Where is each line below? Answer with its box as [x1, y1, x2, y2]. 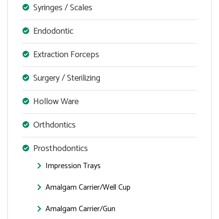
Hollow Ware [33, 94, 79, 109]
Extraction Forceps [33, 47, 99, 62]
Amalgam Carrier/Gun [45, 202, 115, 216]
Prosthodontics [33, 141, 88, 156]
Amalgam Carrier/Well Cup [45, 180, 131, 194]
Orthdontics [33, 117, 76, 132]
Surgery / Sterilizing [33, 70, 100, 86]
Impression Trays [45, 159, 101, 173]
